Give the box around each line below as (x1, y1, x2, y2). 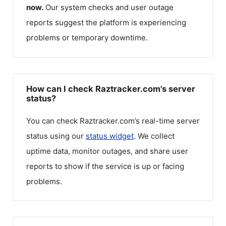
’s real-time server (135, 116, 200, 126)
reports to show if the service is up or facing (26, 161, 184, 171)
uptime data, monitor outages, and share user (26, 146, 188, 156)
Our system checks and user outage (45, 3, 174, 12)
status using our (26, 131, 86, 141)
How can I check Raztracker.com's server (26, 83, 195, 94)
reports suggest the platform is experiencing (26, 18, 186, 27)
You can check (26, 116, 80, 126)
